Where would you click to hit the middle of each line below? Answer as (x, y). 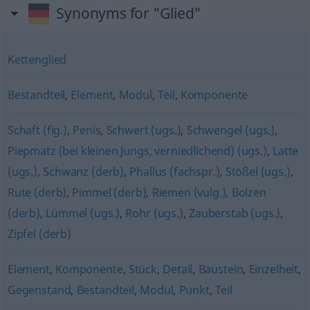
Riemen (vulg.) (189, 192)
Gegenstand (39, 290)
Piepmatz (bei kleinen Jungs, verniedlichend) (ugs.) (137, 151)
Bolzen (249, 192)
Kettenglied (37, 60)
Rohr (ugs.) (154, 213)
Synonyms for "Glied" (129, 13)
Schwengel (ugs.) (231, 130)
